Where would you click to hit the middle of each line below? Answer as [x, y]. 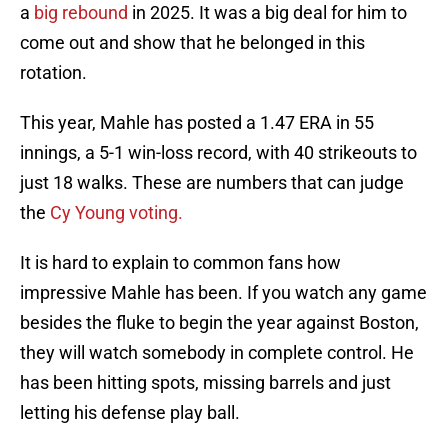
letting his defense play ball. [130, 413]
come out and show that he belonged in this [192, 43]
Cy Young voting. [116, 213]
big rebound [83, 13]
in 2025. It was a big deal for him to [269, 13]
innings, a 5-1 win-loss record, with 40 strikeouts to [218, 153]
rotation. [53, 73]
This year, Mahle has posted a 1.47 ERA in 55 [197, 123]
